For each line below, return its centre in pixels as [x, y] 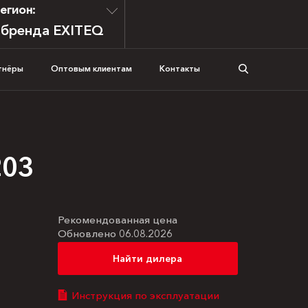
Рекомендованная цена [117, 220]
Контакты [180, 68]
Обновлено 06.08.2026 [115, 233]
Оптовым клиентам [91, 68]
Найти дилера [147, 258]
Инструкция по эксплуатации [145, 295]
